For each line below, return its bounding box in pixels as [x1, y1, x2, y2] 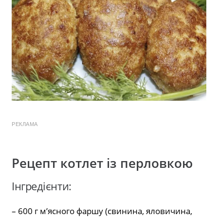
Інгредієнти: [12, 179, 72, 194]
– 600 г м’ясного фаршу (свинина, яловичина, [12, 205, 192, 217]
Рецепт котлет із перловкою [12, 155, 193, 172]
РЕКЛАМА [12, 121, 38, 127]
